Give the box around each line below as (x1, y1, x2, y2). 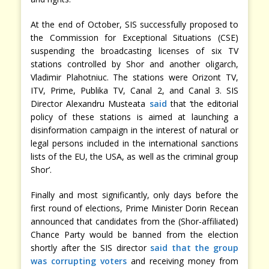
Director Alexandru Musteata (31, 98, 150, 110)
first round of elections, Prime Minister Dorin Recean (31, 202, 238, 214)
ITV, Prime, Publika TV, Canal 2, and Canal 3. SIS (31, 85, 238, 97)
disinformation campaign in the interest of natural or (31, 124, 238, 136)
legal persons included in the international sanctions (31, 138, 238, 150)
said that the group (150, 242, 238, 254)
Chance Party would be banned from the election (31, 229, 238, 241)
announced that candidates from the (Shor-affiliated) (31, 216, 238, 228)
